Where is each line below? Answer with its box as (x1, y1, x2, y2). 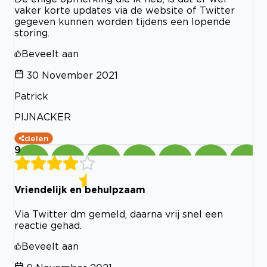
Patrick (14, 91, 48, 102)
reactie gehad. (14, 219, 82, 231)
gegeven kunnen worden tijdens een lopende (14, 16, 231, 27)
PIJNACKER (14, 111, 71, 123)
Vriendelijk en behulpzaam (14, 184, 145, 195)
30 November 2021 (27, 70, 118, 81)
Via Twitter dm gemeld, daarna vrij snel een (14, 208, 223, 219)
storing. (14, 27, 49, 39)
